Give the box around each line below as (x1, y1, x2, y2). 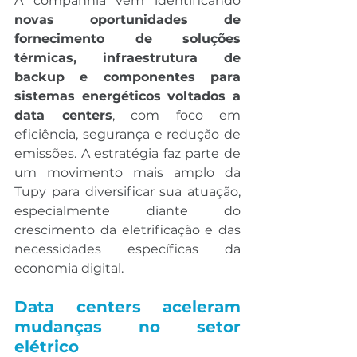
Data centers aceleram (14, 297, 241, 316)
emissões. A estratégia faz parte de (14, 146, 241, 161)
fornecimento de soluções (14, 31, 241, 46)
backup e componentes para (14, 69, 241, 84)
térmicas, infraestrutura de (14, 50, 241, 65)
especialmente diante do (14, 203, 241, 218)
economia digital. (14, 261, 124, 276)
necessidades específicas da (14, 241, 241, 257)
